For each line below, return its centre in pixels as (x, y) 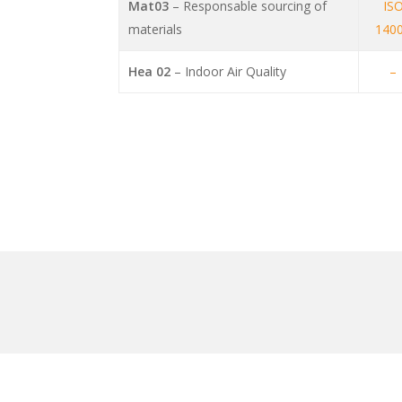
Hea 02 (152, 72)
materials (156, 30)
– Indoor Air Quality (231, 72)
